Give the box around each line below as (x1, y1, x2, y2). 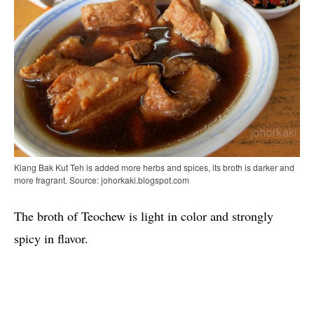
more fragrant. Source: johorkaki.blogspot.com (14, 173, 189, 186)
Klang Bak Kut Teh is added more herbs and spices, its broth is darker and (14, 161, 294, 173)
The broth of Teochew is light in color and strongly (14, 207, 273, 224)
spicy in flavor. (14, 229, 88, 247)
